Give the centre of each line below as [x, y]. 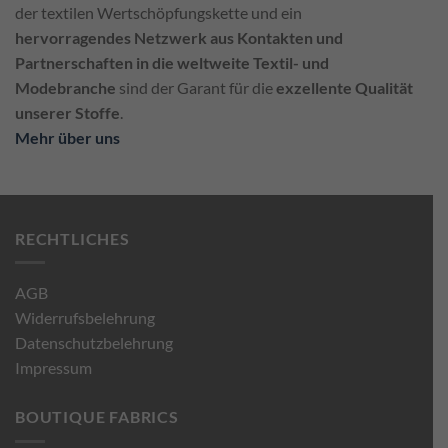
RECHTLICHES [72, 238]
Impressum [53, 368]
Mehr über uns [67, 137]
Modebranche [65, 87]
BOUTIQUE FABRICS [97, 417]
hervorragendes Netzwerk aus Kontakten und [179, 37]
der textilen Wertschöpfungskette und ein [158, 12]
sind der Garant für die [196, 87]
